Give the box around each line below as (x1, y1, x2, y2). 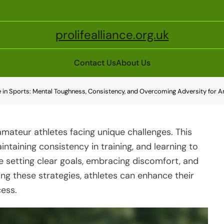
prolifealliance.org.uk (55, 27, 169, 42)
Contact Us (73, 57, 116, 68)
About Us (115, 57, 150, 68)
